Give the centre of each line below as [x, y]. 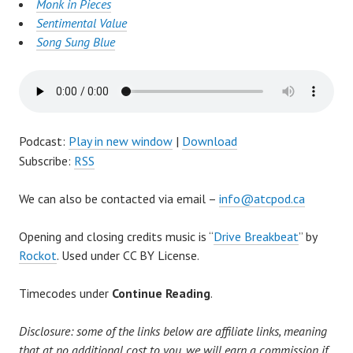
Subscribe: [46, 161]
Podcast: [44, 141]
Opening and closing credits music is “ [116, 237]
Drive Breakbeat [256, 237]
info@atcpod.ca [262, 199]
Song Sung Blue [76, 42]
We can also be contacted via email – [119, 199]
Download [210, 141]
